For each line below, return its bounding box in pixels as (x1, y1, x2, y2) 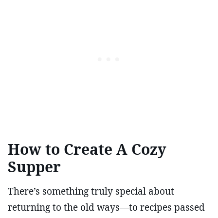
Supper (8, 156, 61, 177)
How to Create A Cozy (8, 139, 166, 159)
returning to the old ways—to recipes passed (8, 200, 205, 214)
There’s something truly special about (8, 184, 174, 198)
